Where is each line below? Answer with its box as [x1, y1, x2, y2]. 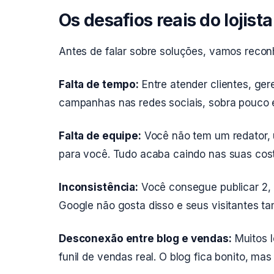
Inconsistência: [59, 181, 138, 193]
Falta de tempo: [59, 78, 139, 91]
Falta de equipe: [59, 130, 141, 142]
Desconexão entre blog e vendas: [59, 232, 232, 245]
